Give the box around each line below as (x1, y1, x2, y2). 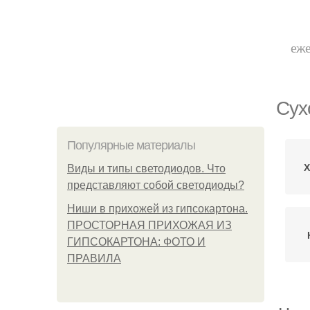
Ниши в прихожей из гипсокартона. (67, 203, 248, 215)
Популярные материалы (67, 138, 195, 152)
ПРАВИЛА (67, 253, 121, 264)
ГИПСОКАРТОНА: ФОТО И (67, 236, 206, 248)
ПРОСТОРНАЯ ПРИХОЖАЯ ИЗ (67, 219, 232, 231)
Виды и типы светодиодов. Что (67, 163, 226, 174)
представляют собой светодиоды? (67, 179, 244, 191)
